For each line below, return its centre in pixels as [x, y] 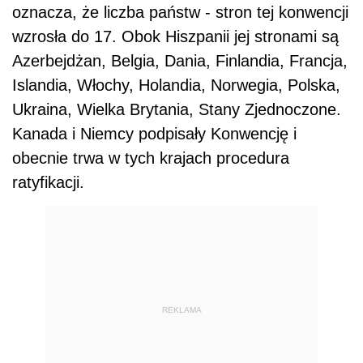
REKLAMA [181, 310]
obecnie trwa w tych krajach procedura [151, 158]
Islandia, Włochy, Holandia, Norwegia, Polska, [176, 85]
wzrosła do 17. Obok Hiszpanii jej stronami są [175, 37]
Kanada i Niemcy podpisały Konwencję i [154, 134]
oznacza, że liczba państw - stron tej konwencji [180, 13]
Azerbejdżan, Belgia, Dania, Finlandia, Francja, [180, 61]
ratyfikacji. [48, 183]
